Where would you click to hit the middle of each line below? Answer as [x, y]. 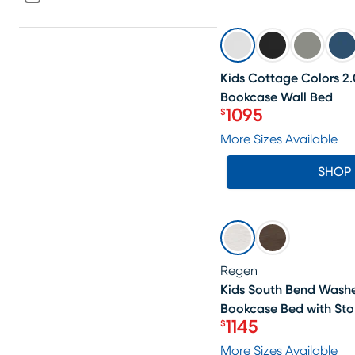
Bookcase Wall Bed [277, 97]
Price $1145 [263, 336]
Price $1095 [266, 124]
